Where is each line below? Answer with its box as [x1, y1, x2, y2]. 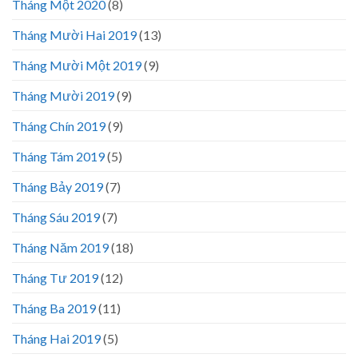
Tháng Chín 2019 [12, 117, 105, 133]
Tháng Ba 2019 [12, 300, 96, 316]
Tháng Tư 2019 [12, 269, 98, 285]
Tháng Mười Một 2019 [12, 57, 141, 73]
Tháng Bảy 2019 [12, 178, 103, 194]
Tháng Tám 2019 [12, 148, 105, 164]
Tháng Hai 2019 [12, 330, 101, 346]
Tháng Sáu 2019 [12, 209, 100, 225]
